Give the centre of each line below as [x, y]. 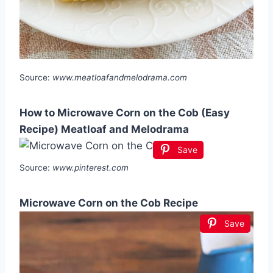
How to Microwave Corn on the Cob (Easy [125, 113]
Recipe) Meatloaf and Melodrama [104, 129]
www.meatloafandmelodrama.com [120, 78]
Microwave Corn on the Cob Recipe [109, 203]
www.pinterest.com [90, 168]
